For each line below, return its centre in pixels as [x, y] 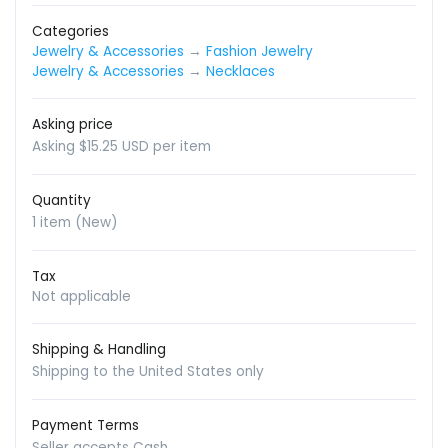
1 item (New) [75, 223]
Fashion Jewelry [259, 52]
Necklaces [240, 72]
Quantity [61, 201]
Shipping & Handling [99, 350]
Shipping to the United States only [148, 372]
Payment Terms [85, 426]
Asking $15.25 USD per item [121, 147]
